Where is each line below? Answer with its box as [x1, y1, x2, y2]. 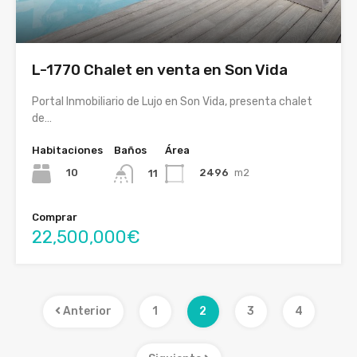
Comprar [32, 210, 77, 223]
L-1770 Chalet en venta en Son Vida [32, 60, 288, 79]
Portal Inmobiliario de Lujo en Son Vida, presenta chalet [32, 94, 312, 108]
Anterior [60, 304, 112, 318]
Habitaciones [32, 143, 103, 156]
